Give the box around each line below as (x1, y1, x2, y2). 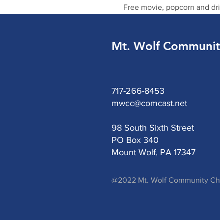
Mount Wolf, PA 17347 (111, 147, 195, 157)
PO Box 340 (111, 135, 159, 145)
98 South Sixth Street (111, 123, 194, 133)
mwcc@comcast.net (111, 98, 187, 108)
